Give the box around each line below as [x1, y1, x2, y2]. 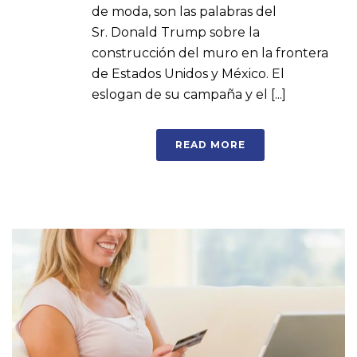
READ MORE [175, 138, 245, 151]
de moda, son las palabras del [92, 3, 277, 19]
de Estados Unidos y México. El [92, 65, 284, 81]
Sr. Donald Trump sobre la [92, 24, 260, 40]
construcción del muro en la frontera [92, 45, 328, 61]
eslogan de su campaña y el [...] [92, 86, 286, 102]
